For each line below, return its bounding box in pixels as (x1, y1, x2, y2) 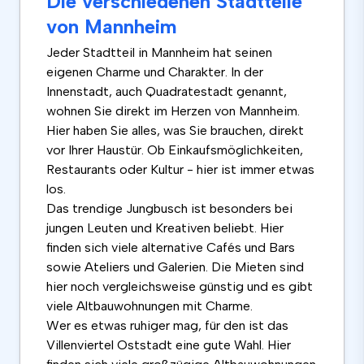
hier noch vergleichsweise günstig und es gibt (46, 279, 313, 295)
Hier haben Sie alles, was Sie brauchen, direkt (46, 123, 304, 139)
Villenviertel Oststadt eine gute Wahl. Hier (46, 337, 291, 353)
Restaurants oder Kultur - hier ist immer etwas (46, 162, 314, 178)
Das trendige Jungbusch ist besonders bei (46, 201, 292, 217)
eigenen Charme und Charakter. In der (46, 64, 263, 80)
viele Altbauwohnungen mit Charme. (46, 298, 253, 314)
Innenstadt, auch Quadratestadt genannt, (46, 84, 287, 100)
